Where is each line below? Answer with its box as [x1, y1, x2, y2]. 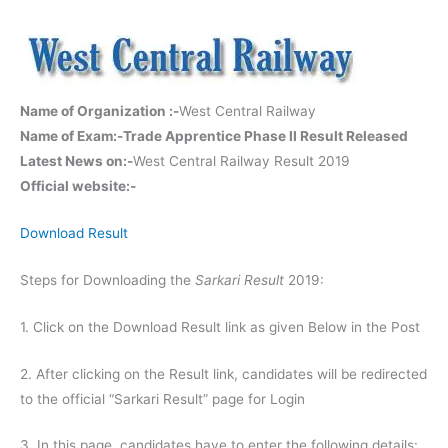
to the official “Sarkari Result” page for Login [20, 390, 305, 407]
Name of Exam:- [20, 128, 123, 145]
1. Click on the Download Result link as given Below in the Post [20, 318, 420, 335]
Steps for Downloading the [20, 271, 195, 288]
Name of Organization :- [20, 103, 179, 120]
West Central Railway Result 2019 [133, 153, 350, 170]
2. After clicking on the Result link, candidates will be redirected [20, 365, 427, 382]
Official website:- [20, 178, 136, 195]
